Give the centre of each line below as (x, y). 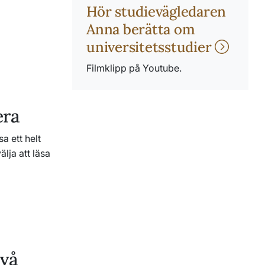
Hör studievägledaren (156, 12)
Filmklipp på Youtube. (134, 68)
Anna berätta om (141, 30)
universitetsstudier (151, 47)
